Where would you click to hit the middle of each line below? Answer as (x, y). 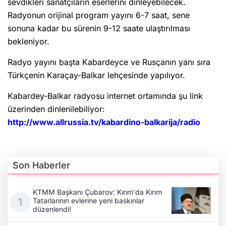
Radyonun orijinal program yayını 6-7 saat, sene (99, 15)
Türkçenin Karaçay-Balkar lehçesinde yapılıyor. (96, 75)
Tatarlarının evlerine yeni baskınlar (89, 201)
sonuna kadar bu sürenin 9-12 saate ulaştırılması (99, 29)
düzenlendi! (52, 209)
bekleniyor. (29, 42)
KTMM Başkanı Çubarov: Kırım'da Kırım (97, 192)
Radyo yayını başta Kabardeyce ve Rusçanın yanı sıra (109, 62)
